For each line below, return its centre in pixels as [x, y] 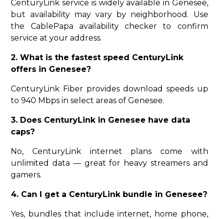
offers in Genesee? [51, 69]
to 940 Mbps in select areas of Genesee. [88, 101]
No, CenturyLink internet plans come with [109, 152]
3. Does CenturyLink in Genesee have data [101, 120]
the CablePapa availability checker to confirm [109, 26]
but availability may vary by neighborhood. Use [109, 15]
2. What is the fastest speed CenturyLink [97, 58]
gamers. [26, 175]
